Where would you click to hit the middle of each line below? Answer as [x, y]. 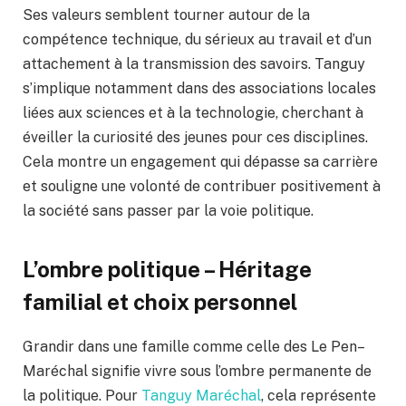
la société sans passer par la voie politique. [168, 211]
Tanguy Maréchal [201, 395]
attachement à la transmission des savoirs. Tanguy [194, 64]
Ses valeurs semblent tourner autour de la [166, 15]
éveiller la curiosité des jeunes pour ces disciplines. [195, 138]
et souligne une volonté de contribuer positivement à [202, 187]
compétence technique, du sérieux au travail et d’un [197, 40]
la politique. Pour [82, 395]
